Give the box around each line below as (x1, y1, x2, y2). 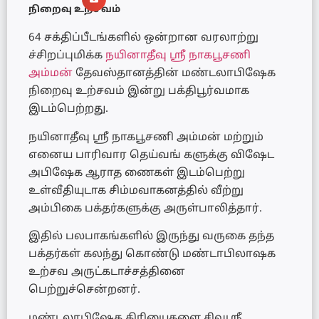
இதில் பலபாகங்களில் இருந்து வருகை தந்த (28, 230, 274, 244)
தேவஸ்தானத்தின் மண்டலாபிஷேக (73, 67, 276, 81)
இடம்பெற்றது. (28, 103, 108, 117)
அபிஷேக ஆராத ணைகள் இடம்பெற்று (28, 166, 245, 180)
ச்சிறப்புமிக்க (28, 49, 105, 63)
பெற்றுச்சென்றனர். (28, 283, 140, 298)
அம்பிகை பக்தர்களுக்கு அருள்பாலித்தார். (28, 202, 262, 216)
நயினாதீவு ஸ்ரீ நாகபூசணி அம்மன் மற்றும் (28, 130, 263, 145)
